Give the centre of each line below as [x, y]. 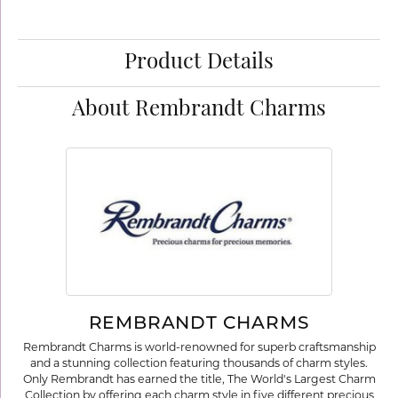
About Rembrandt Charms [199, 111]
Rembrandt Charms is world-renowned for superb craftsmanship [199, 347]
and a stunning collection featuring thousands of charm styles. [199, 363]
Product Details [199, 64]
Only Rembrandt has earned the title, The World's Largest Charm [199, 379]
